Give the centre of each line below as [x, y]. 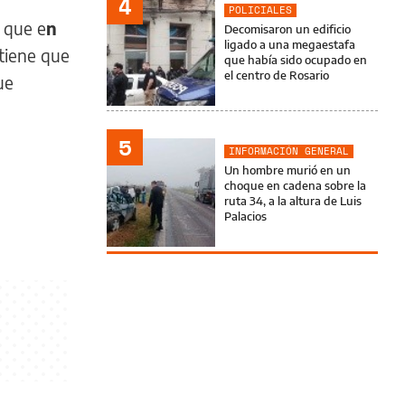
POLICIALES [260, 10]
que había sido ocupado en [296, 60]
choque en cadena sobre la [295, 185]
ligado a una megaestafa [290, 44]
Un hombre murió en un [287, 170]
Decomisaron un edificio [287, 29]
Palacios [245, 216]
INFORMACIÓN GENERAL [289, 151]
